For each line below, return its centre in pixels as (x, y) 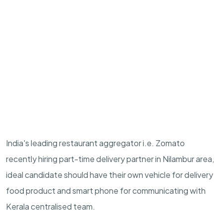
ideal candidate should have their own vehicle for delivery (110, 175)
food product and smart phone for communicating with (106, 191)
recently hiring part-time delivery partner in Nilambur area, (110, 159)
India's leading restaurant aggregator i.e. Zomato (95, 143)
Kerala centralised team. (51, 206)
